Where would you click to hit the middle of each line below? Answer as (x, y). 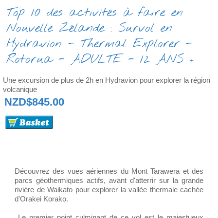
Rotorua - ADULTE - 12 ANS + (100, 60)
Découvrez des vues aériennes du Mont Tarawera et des (109, 171)
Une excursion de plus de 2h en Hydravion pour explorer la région (107, 80)
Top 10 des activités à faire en (95, 13)
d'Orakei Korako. (41, 199)
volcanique (20, 89)
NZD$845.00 (34, 102)
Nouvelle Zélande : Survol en (89, 28)
